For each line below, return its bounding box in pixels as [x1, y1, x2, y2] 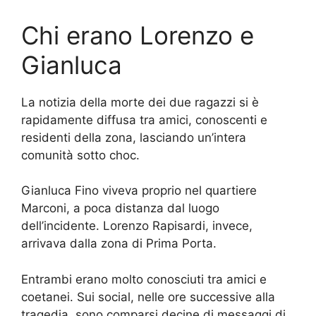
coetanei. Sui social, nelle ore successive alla [21, 289, 275, 304]
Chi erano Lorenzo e [21, 20, 254, 50]
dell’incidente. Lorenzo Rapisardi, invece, [21, 219, 253, 233]
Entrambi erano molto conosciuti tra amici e [21, 272, 267, 286]
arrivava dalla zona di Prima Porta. [21, 236, 217, 251]
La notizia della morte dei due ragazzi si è [21, 95, 259, 109]
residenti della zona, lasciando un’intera [21, 130, 246, 145]
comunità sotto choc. [21, 147, 140, 162]
